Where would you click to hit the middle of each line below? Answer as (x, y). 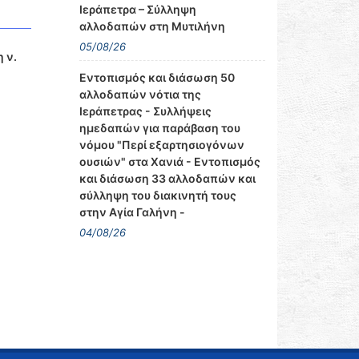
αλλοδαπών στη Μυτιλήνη (152, 26)
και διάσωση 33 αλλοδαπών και (167, 178)
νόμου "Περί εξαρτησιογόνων (161, 145)
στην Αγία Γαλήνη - (132, 212)
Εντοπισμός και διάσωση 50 (157, 77)
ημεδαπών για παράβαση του (159, 128)
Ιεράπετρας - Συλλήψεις (145, 111)
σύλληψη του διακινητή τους (157, 195)
